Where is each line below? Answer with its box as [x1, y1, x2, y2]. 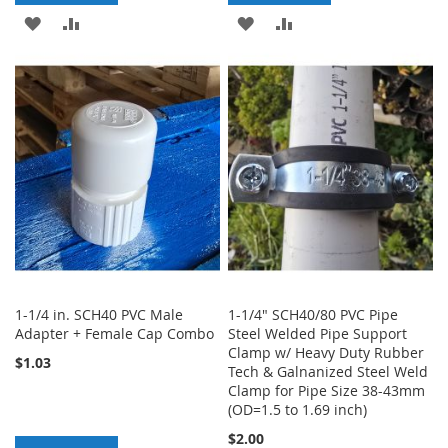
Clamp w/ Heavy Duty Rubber [228, 342, 425, 362]
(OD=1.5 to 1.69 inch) [228, 399, 368, 419]
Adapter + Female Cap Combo [15, 323, 214, 343]
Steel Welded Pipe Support [228, 323, 408, 343]
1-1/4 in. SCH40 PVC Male [15, 304, 183, 324]
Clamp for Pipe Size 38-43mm [228, 380, 426, 400]
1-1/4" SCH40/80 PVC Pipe [228, 304, 399, 324]
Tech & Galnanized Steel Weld [228, 361, 429, 381]
